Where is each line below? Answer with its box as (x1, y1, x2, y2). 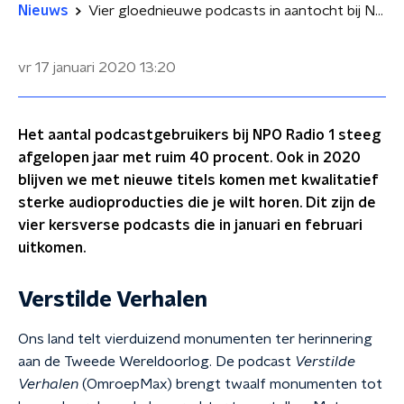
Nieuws (18, 4, 69, 18)
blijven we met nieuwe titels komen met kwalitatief (18, 173, 379, 188)
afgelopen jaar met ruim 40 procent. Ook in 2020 (18, 151, 361, 165)
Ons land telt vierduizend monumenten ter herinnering (18, 332, 372, 346)
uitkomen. (18, 241, 86, 255)
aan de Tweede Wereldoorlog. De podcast (18, 354, 295, 369)
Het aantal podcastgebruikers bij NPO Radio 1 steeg (18, 128, 381, 142)
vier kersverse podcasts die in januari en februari (18, 218, 363, 233)
